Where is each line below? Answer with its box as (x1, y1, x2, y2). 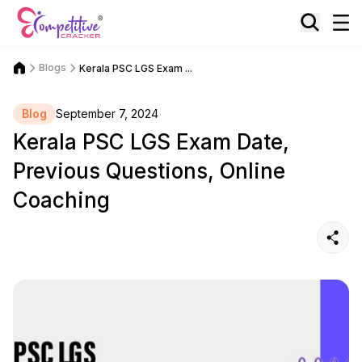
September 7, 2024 (56, 107, 158, 120)
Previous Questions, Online (13, 158, 285, 183)
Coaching (13, 187, 110, 213)
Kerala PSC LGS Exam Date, (13, 129, 289, 154)
